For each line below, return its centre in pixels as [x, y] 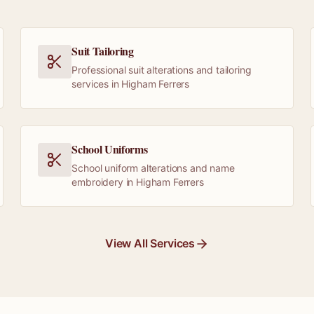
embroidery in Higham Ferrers [138, 182]
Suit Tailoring [103, 51]
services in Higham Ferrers [131, 84]
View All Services [150, 243]
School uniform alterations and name [153, 168]
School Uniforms [110, 149]
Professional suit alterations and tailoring [162, 70]
